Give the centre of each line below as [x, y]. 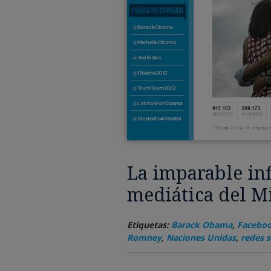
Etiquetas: [149, 225]
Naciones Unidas [201, 238]
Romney [144, 238]
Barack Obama [201, 225]
